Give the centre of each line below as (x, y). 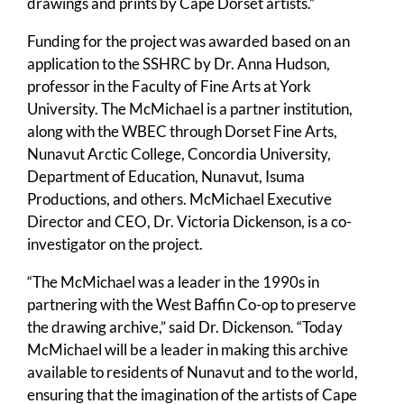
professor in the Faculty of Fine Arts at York (169, 87)
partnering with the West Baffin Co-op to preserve (192, 305)
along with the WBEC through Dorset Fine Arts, (182, 132)
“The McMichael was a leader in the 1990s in (173, 282)
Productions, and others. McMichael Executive (179, 199)
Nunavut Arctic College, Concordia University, (179, 154)
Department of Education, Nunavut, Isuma (166, 177)
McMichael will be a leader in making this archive (188, 350)
